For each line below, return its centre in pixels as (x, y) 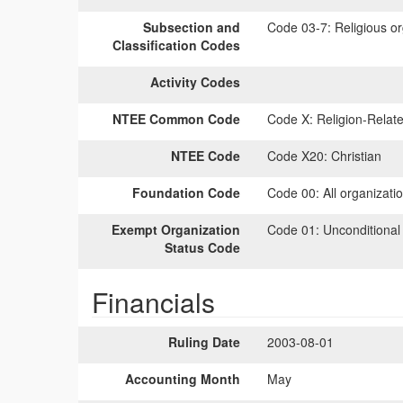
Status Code (202, 247)
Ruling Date (204, 342)
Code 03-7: (299, 27)
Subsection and (192, 27)
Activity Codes (195, 82)
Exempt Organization (176, 229)
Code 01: (293, 229)
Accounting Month (183, 379)
